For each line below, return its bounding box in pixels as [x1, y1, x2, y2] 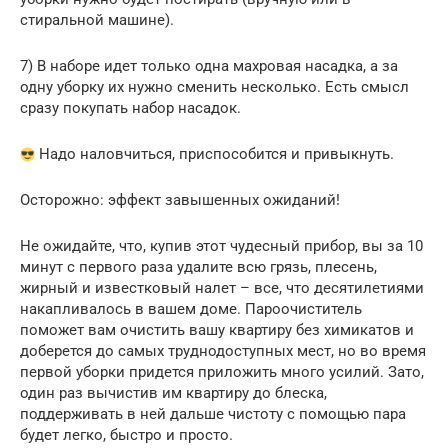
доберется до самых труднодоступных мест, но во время [20, 341, 426, 360]
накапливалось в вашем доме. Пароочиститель [20, 299, 362, 318]
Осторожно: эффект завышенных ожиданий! [20, 190, 340, 209]
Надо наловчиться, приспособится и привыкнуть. [35, 144, 394, 163]
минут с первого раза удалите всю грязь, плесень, [20, 257, 377, 276]
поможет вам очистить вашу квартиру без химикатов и [20, 320, 414, 339]
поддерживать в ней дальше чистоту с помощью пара [20, 404, 406, 423]
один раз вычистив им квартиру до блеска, [20, 383, 327, 402]
